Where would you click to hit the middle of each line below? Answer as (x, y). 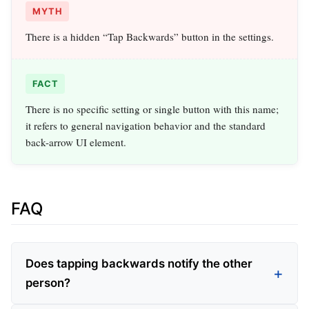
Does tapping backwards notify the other (139, 263)
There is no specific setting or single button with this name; (152, 109)
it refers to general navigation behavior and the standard (146, 126)
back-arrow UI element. (76, 142)
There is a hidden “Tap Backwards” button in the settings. (150, 37)
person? (48, 282)
